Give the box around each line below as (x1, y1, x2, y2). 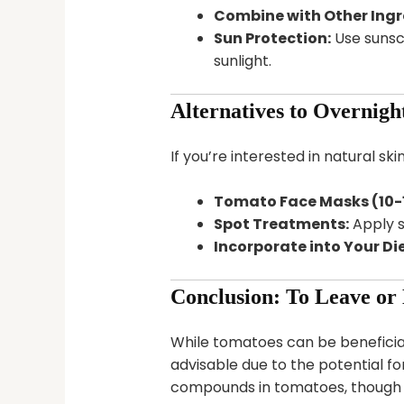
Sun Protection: (213, 27, 331, 49)
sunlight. (213, 50, 271, 71)
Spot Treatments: (213, 214, 349, 235)
